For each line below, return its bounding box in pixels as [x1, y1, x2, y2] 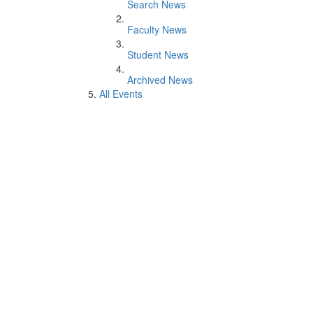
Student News [127, 48, 189, 61]
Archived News [127, 73, 193, 87]
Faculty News [127, 22, 187, 36]
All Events [99, 87, 143, 101]
